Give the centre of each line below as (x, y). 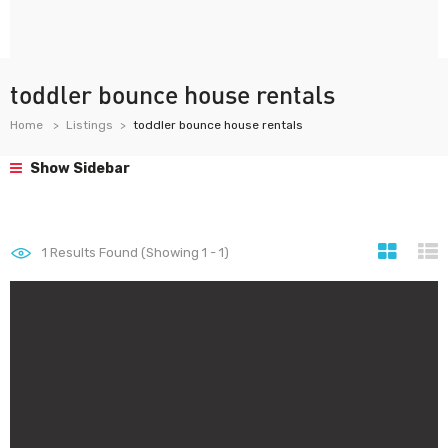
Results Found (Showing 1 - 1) (138, 252)
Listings (89, 125)
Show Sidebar (78, 168)
